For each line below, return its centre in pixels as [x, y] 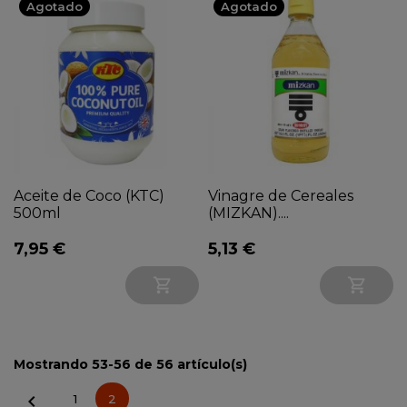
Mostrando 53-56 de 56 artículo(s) [130, 365]
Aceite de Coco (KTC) [89, 196]
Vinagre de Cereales [281, 196]
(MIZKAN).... [248, 213]
